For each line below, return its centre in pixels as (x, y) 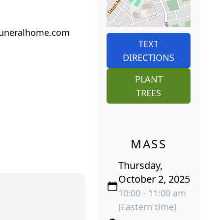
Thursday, (141, 165)
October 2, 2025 (154, 179)
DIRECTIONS (149, 57)
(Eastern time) (148, 206)
